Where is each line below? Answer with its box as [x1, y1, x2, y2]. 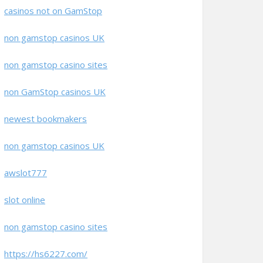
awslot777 [4, 167, 47, 178]
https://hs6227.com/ [4, 248, 87, 259]
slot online [4, 194, 45, 205]
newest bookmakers [4, 113, 87, 124]
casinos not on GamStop [4, 5, 102, 16]
